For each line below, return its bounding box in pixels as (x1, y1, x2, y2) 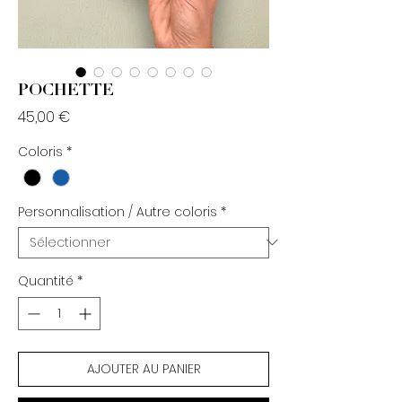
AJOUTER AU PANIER (86, 359, 201, 378)
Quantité (18, 271, 74, 290)
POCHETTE (18, 83, 114, 100)
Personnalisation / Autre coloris (18, 202, 217, 221)
